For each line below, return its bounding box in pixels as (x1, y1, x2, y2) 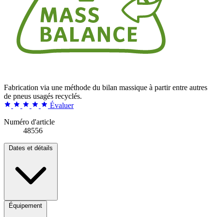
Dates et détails (9, 144, 53, 152)
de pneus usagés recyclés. (4, 92, 82, 100)
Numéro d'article (4, 117, 55, 126)
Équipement (9, 201, 42, 209)
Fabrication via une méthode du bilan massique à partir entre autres (4, 83, 207, 92)
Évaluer (50, 101, 74, 109)
